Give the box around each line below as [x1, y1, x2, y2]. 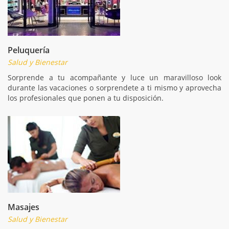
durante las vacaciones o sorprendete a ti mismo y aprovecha [8, 82, 221, 93]
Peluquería [8, 44, 50, 56]
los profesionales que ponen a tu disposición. [8, 93, 164, 103]
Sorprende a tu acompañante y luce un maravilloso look [8, 72, 221, 82]
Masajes [8, 201, 39, 213]
